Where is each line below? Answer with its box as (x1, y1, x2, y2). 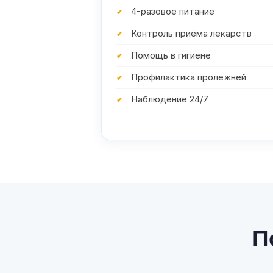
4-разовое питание (130, 6, 214, 18)
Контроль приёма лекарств (130, 28, 252, 40)
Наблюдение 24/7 (130, 94, 208, 105)
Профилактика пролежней (130, 72, 246, 83)
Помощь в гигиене (130, 50, 211, 62)
